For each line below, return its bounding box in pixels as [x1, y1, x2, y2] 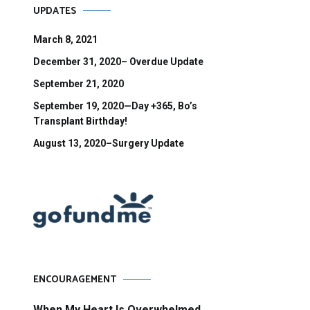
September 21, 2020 [33, 77, 124, 89]
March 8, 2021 [33, 33, 98, 45]
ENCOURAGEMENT [33, 271, 116, 288]
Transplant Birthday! [33, 115, 127, 127]
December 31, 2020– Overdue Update [33, 55, 203, 67]
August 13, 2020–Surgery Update [33, 137, 184, 149]
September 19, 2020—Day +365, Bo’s [33, 100, 197, 111]
